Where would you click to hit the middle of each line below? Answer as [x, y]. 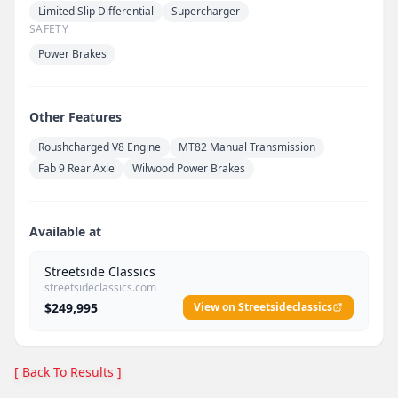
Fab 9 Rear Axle [76, 168]
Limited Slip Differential [96, 11]
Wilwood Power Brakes [189, 168]
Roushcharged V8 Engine [99, 147]
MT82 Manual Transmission [247, 147]
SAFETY [49, 28]
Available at [65, 231]
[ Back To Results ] [68, 371]
